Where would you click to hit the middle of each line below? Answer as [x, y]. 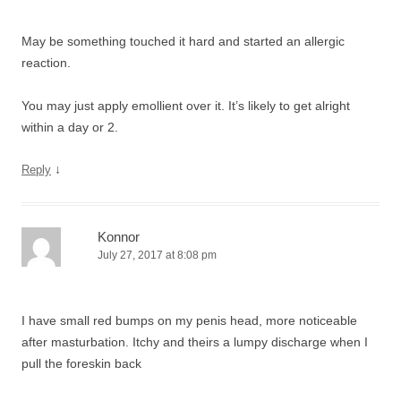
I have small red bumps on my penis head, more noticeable [189, 320]
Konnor [119, 237]
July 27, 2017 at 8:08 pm [157, 255]
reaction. [46, 63]
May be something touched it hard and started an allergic [183, 41]
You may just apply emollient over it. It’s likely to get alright [186, 106]
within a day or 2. [70, 127]
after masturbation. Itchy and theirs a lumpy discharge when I [195, 342]
